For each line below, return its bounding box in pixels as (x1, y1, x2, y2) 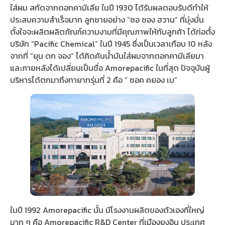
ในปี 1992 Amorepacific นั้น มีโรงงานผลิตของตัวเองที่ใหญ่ (10, 204, 204, 216)
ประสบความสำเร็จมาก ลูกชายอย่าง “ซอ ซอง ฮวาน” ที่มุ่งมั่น (10, 14, 204, 26)
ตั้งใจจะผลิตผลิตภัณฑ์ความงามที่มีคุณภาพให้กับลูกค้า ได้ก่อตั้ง (10, 26, 215, 38)
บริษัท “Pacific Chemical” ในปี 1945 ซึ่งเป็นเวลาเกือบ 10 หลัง (10, 38, 212, 50)
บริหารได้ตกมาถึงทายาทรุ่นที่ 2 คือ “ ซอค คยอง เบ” (10, 74, 177, 86)
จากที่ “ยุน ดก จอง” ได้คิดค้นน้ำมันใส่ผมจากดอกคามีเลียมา (10, 50, 204, 62)
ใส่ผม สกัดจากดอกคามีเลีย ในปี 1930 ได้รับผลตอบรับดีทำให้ (10, 2, 208, 14)
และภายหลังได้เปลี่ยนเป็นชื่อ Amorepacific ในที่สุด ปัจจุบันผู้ (10, 62, 210, 74)
